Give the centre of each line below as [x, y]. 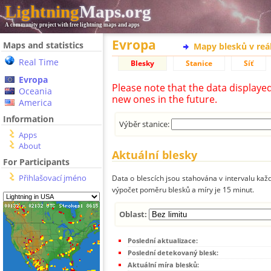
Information [28, 119]
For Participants [36, 162]
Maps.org [115, 11]
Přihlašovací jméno [53, 178]
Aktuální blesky [155, 155]
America [35, 103]
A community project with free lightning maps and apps [72, 25]
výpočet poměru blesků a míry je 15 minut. [183, 190]
